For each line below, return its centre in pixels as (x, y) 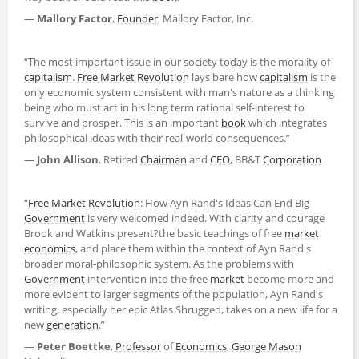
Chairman (163, 159)
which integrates (286, 122)
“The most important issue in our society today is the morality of (177, 61)
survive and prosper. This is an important (123, 122)
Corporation (292, 159)
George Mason (266, 346)
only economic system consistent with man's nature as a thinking (179, 92)
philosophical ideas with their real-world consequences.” (157, 137)
